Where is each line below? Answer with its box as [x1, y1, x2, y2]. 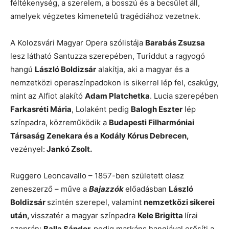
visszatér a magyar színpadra [31, 211, 138, 221]
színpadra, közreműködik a [10, 118, 109, 128]
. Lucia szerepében [150, 91, 218, 101]
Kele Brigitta [138, 211, 185, 221]
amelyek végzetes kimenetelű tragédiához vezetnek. [10, 11, 200, 21]
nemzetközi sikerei [144, 197, 215, 208]
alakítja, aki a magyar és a [96, 64, 189, 75]
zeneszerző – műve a [10, 184, 89, 194]
